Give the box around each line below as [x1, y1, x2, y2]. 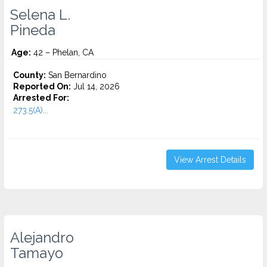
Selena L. [10, 7, 70, 23]
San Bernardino [46, 70, 107, 80]
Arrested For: [13, 93, 69, 103]
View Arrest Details [174, 155, 246, 164]
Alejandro [10, 229, 74, 246]
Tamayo [10, 245, 63, 262]
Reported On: [13, 82, 71, 91]
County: [13, 70, 46, 80]
